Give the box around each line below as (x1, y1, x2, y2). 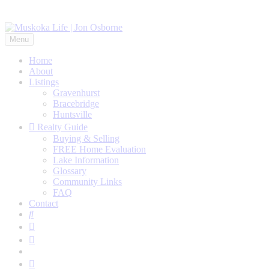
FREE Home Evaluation (53, 144, 146, 154)
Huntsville (53, 109, 92, 119)
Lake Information (53, 155, 119, 165)
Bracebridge (53, 98, 99, 109)
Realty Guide (35, 122, 88, 132)
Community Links (53, 177, 122, 187)
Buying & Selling (53, 133, 119, 144)
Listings (29, 77, 59, 87)
